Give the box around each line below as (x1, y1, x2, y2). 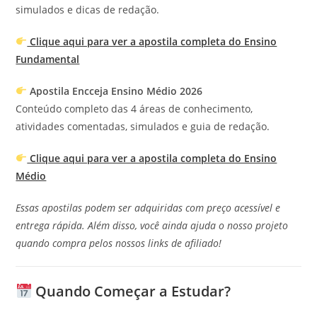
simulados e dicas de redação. (16, 3, 160, 16)
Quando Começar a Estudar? (32, 282, 231, 301)
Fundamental (16, 52, 80, 66)
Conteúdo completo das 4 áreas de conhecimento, (16, 102, 253, 115)
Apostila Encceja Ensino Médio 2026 (30, 84, 203, 98)
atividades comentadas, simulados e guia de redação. (16, 120, 270, 133)
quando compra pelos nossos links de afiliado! (16, 236, 222, 250)
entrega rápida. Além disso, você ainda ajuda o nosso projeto (16, 219, 289, 232)
